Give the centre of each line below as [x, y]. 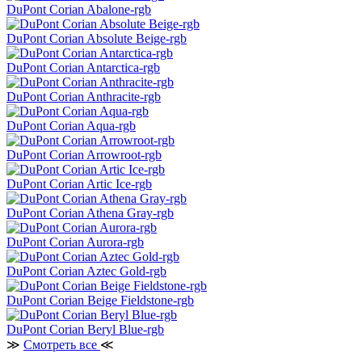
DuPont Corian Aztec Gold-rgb [86, 271]
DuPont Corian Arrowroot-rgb [84, 155]
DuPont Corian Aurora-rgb [75, 242]
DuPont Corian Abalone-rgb [79, 10]
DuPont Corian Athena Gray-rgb [90, 213]
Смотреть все [62, 345]
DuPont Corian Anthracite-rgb [84, 97]
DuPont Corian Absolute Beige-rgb [97, 39]
